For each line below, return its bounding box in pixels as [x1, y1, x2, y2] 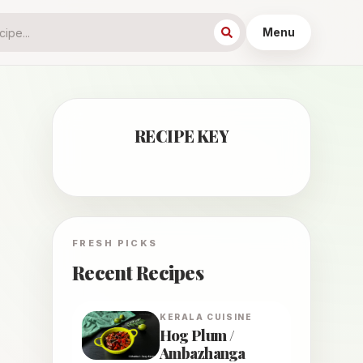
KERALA [160, 312, 204, 322]
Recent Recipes [72, 259, 203, 285]
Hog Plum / [160, 326, 235, 345]
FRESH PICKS [72, 237, 158, 249]
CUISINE [203, 312, 253, 322]
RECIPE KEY [135, 125, 228, 147]
